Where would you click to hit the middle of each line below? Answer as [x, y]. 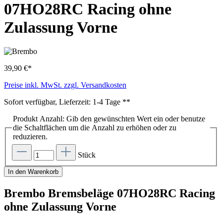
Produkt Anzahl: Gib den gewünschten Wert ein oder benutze [109, 119]
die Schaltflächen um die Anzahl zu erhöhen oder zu [95, 128]
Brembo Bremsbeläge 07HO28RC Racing [110, 193]
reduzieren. [30, 137]
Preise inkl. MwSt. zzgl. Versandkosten [65, 85]
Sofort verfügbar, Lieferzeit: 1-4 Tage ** [67, 102]
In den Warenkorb [33, 171]
